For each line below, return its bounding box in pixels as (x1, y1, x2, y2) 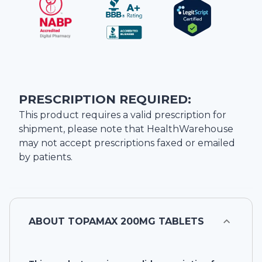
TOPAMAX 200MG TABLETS (68, 216, 204, 227)
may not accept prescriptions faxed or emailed (19, 137, 235, 149)
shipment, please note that (19, 123, 147, 135)
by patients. (19, 151, 73, 163)
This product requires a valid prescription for (19, 109, 226, 121)
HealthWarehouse (147, 123, 233, 135)
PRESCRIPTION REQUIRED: (19, 92, 191, 107)
